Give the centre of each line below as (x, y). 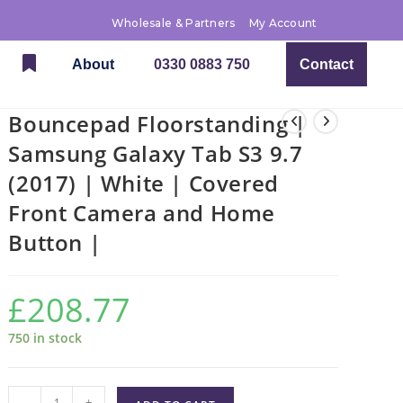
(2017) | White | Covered (143, 183)
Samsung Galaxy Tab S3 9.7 (156, 153)
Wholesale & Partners (173, 23)
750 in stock (45, 338)
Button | (55, 242)
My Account (283, 23)
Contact (327, 64)
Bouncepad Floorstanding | (157, 124)
